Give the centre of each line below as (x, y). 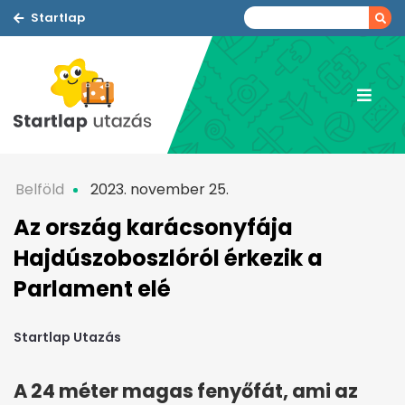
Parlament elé (92, 289)
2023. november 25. (158, 189)
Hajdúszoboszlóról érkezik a (168, 258)
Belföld (40, 189)
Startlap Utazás (67, 338)
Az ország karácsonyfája (153, 227)
